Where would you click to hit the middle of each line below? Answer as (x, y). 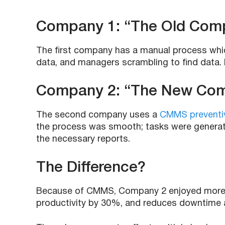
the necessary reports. (83, 139)
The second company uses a (98, 115)
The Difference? (91, 168)
